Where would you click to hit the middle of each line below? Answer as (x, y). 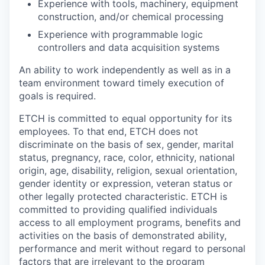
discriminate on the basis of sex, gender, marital (126, 144)
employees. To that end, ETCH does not (109, 131)
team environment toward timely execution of (122, 83)
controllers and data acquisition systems (129, 47)
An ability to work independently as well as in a (125, 70)
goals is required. (57, 96)
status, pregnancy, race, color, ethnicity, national (127, 157)
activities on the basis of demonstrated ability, (123, 235)
